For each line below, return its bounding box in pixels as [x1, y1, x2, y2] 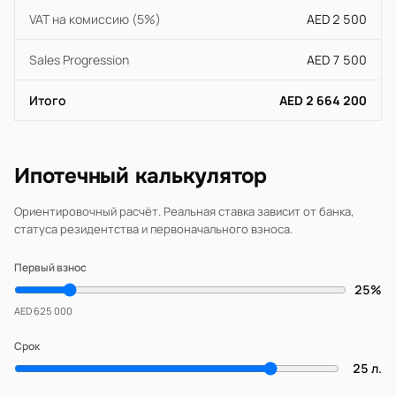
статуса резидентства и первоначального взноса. [14, 221, 293, 237]
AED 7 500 [307, 51, 367, 68]
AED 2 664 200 [279, 92, 367, 109]
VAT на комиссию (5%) [29, 11, 161, 27]
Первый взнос [14, 260, 87, 275]
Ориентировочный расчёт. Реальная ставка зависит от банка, [14, 203, 354, 219]
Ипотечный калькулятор [14, 163, 267, 189]
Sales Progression [29, 51, 129, 68]
